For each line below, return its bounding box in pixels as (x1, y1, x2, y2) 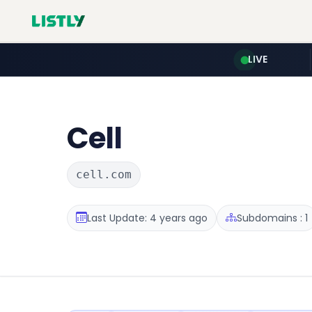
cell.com (76, 168, 132, 181)
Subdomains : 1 (237, 210, 308, 225)
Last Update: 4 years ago (87, 210, 208, 225)
